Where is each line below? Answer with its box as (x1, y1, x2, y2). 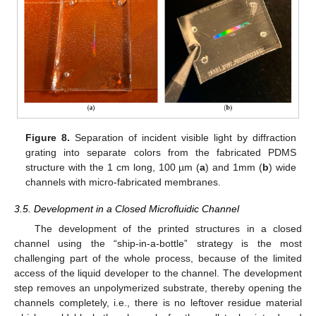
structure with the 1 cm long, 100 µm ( (25, 162, 200, 174)
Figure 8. (25, 132, 71, 144)
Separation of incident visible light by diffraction (70, 132, 296, 144)
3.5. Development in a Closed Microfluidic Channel (14, 203, 239, 215)
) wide (268, 162, 296, 174)
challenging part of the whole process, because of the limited (14, 253, 302, 265)
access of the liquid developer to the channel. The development (14, 267, 302, 279)
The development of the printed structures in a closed (34, 223, 302, 235)
